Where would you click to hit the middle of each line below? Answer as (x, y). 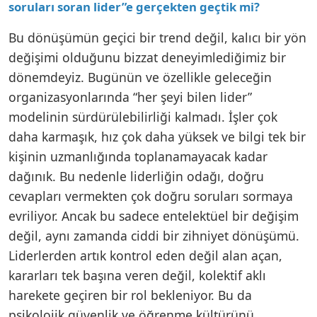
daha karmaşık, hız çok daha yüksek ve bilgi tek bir (157, 136)
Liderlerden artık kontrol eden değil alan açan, (145, 255)
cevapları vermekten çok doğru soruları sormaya (151, 196)
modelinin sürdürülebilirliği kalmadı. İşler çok (143, 116)
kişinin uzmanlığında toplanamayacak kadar (138, 156)
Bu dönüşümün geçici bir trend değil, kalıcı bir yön (157, 37)
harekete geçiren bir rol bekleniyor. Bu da (130, 295)
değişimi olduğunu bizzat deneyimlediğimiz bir (147, 57)
